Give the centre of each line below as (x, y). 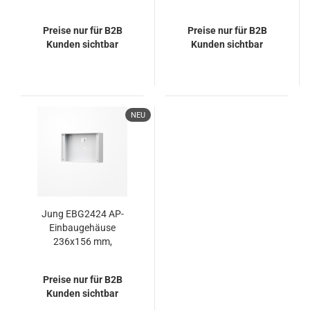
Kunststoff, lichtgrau (82, 255)
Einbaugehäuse (82, 228)
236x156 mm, (82, 241)
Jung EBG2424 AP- (82, 214)
